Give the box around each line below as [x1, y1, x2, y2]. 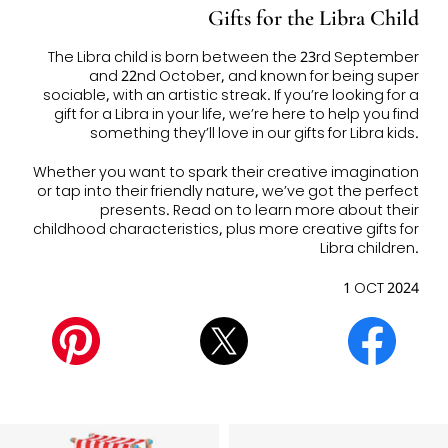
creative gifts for [302, 218, 420, 238]
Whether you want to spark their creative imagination [33, 161, 420, 181]
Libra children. [320, 237, 420, 257]
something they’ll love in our [90, 123, 295, 143]
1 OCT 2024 [343, 278, 420, 298]
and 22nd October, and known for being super [89, 66, 420, 86]
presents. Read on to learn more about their [100, 199, 420, 219]
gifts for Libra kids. [294, 123, 420, 143]
